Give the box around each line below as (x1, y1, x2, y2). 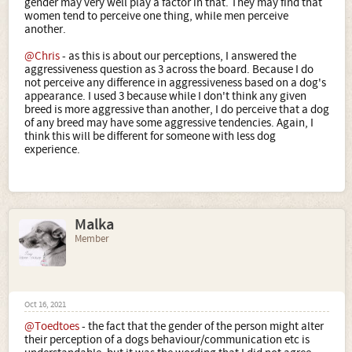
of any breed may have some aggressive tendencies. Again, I (24, 115, 313, 130)
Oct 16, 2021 (24, 299, 66, 310)
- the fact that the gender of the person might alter (79, 319, 324, 334)
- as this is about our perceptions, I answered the (60, 49, 296, 64)
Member (75, 233, 109, 245)
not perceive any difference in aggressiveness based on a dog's (24, 75, 326, 90)
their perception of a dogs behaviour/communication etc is (24, 332, 310, 347)
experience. (24, 142, 80, 157)
